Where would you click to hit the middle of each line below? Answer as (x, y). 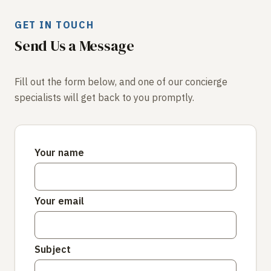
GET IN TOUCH (54, 24)
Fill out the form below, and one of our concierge (121, 81)
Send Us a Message (74, 45)
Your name (59, 152)
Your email (59, 201)
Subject (53, 249)
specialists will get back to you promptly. (104, 97)
